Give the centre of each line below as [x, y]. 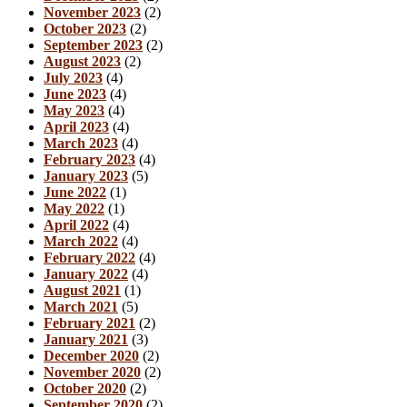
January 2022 [86, 273]
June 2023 [75, 94]
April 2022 [76, 224]
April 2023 [76, 126]
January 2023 [86, 175]
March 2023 [81, 143]
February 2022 [89, 257]
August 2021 [82, 290]
